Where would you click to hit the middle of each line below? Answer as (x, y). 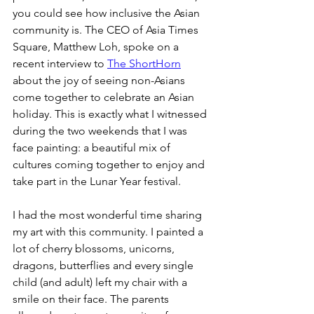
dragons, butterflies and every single (104, 265)
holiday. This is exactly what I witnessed (111, 114)
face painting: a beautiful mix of (93, 147)
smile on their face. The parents (92, 299)
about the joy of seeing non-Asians (100, 80)
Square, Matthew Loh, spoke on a (97, 46)
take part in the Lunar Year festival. (98, 181)
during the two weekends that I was (101, 130)
